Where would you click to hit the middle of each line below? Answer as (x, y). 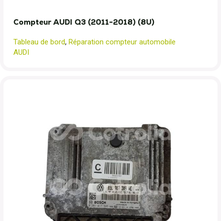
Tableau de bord (39, 42)
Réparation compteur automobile (122, 42)
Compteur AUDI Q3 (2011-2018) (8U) (84, 22)
